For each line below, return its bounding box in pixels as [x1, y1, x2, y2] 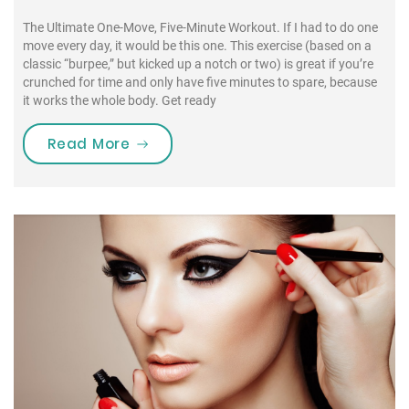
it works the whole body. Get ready [23, 93, 216, 109]
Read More [47, 134, 131, 154]
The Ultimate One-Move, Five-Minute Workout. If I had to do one [23, 20, 378, 36]
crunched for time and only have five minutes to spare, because [23, 75, 377, 90]
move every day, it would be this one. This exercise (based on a [23, 38, 372, 54]
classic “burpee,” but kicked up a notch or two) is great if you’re [23, 57, 373, 72]
